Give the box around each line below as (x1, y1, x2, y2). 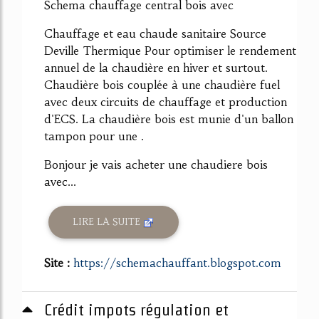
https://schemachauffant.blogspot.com (73, 255, 281, 270)
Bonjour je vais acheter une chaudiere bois (44, 157, 268, 172)
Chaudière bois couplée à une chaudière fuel (44, 77, 280, 92)
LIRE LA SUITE (73, 216, 144, 229)
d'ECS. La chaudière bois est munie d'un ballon (44, 111, 293, 126)
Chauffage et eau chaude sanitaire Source (44, 26, 266, 41)
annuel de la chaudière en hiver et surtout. (44, 60, 268, 75)
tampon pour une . (44, 128, 144, 143)
